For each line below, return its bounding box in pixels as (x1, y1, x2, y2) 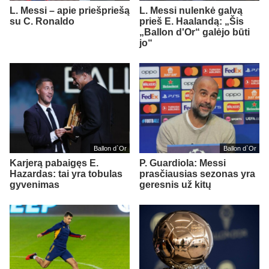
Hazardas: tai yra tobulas (10, 169, 122, 180)
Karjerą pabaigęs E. (10, 158, 98, 169)
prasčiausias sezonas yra (139, 169, 255, 180)
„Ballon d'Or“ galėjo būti (139, 27, 250, 38)
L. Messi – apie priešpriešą (10, 5, 130, 16)
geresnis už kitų (139, 180, 211, 190)
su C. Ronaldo (10, 16, 74, 27)
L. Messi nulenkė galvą (139, 5, 243, 16)
